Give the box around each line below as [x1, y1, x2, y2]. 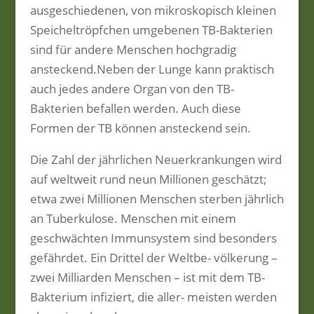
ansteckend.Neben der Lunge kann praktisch [29, 61, 274, 77]
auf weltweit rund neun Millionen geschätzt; [29, 171, 267, 187]
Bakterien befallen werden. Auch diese [29, 100, 241, 116]
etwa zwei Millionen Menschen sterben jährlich [29, 191, 284, 207]
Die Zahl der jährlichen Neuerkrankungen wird [29, 151, 282, 168]
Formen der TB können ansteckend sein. [29, 120, 251, 136]
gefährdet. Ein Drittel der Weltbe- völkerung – [29, 250, 278, 266]
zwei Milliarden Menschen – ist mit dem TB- [29, 269, 265, 285]
